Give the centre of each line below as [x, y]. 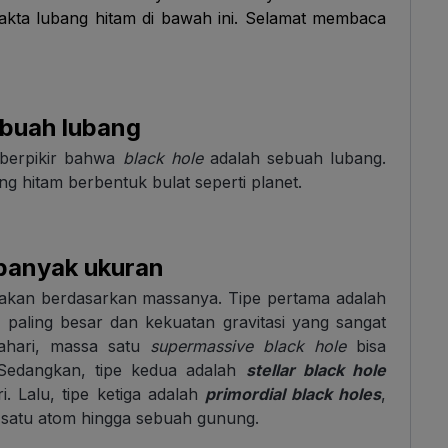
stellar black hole [316, 370]
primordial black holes [293, 394]
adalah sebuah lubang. [294, 158]
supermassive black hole [248, 346]
